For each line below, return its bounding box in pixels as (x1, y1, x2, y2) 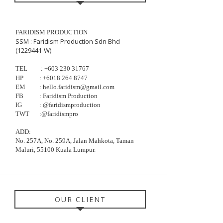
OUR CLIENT (54, 194, 106, 204)
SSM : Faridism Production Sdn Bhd (15, 36, 120, 46)
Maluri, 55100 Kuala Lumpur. (15, 145, 96, 153)
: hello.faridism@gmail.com (39, 83, 114, 91)
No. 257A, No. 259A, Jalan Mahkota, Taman (15, 136, 134, 144)
